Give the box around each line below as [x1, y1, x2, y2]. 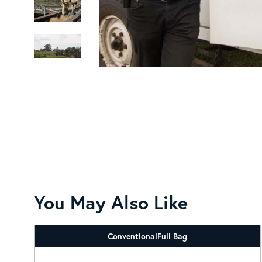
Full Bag [157, 230, 187, 242]
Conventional [107, 230, 157, 242]
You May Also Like [33, 189, 188, 215]
